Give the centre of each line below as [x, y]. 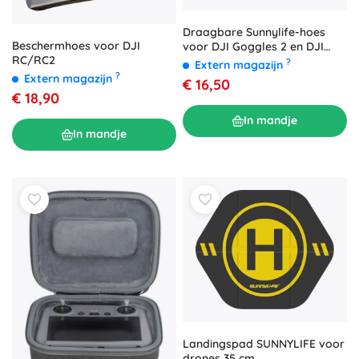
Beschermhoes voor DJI [76, 45]
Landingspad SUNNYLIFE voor [264, 343]
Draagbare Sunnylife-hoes [254, 32]
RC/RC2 [34, 60]
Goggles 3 [210, 61]
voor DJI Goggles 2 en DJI [253, 46]
